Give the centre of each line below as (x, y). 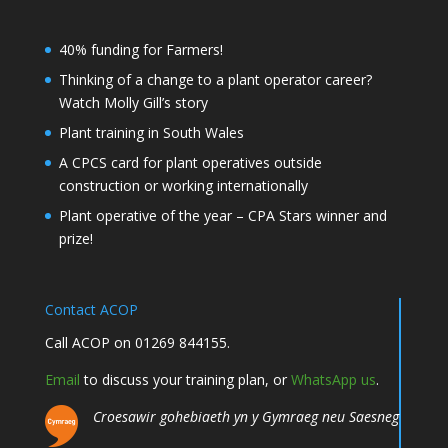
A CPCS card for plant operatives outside (190, 162)
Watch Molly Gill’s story (133, 102)
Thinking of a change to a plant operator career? (215, 79)
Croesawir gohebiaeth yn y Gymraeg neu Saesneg (245, 417)
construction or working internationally (183, 185)
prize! (75, 238)
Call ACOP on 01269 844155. (137, 343)
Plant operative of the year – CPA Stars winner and (222, 215)
